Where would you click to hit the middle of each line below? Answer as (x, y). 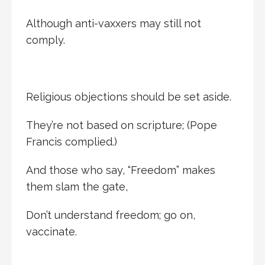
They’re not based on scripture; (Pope (122, 125)
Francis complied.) (72, 141)
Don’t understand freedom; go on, (111, 215)
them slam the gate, (77, 186)
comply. (46, 40)
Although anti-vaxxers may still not (114, 23)
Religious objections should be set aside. (129, 96)
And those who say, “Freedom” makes (121, 170)
